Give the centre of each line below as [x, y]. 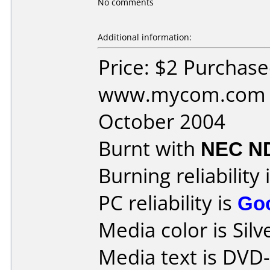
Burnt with [149, 149]
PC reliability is [168, 203]
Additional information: [145, 37]
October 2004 [162, 121]
